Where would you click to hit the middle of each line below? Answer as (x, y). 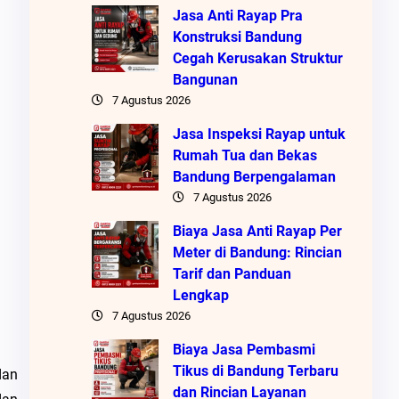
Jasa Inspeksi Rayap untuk (259, 134)
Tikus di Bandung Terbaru (255, 370)
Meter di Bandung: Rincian (257, 252)
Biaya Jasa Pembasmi (244, 349)
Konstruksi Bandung (237, 37)
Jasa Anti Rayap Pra (237, 15)
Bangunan (205, 79)
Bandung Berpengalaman (254, 176)
